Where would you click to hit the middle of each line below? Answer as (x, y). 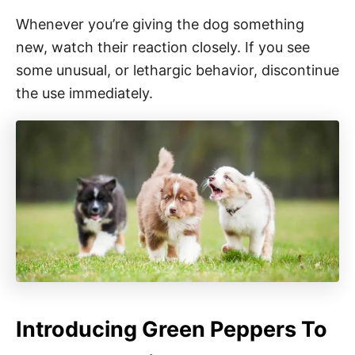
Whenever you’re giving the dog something (160, 24)
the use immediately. (84, 93)
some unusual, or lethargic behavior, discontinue (177, 70)
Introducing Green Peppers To (172, 329)
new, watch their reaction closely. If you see (163, 47)
